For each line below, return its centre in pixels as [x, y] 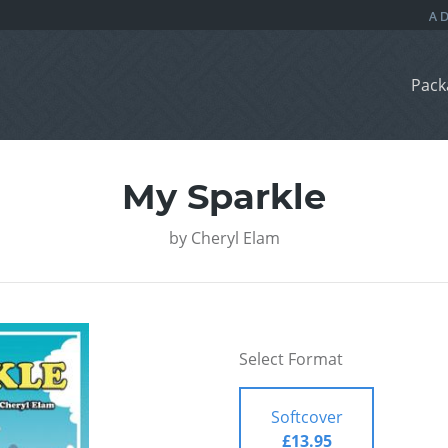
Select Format [291, 359]
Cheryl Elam [235, 238]
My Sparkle [224, 197]
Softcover [306, 417]
